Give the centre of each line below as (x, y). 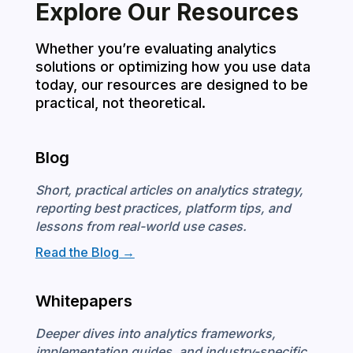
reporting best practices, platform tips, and (163, 208)
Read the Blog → (85, 252)
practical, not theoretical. (120, 102)
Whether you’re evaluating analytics (156, 48)
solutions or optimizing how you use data (173, 66)
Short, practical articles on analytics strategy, (169, 190)
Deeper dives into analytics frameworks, (155, 333)
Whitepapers (84, 301)
